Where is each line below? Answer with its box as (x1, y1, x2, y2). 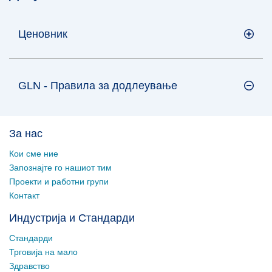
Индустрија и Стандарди (9, 212, 135, 224)
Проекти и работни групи (9, 177, 109, 186)
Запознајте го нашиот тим (9, 163, 112, 172)
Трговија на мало (9, 247, 78, 257)
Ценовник (18, 28, 67, 40)
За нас (9, 127, 42, 140)
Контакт (9, 191, 39, 200)
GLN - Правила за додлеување (18, 80, 177, 92)
